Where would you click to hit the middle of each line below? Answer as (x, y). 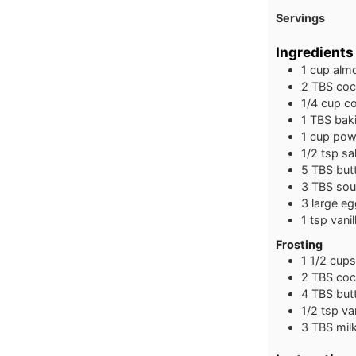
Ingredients (315, 52)
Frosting (299, 244)
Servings (300, 17)
